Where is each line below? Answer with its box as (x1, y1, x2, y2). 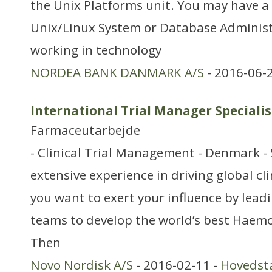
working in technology (30, 41, 161, 58)
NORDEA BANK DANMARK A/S (30, 64, 204, 81)
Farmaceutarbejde (30, 121, 140, 138)
